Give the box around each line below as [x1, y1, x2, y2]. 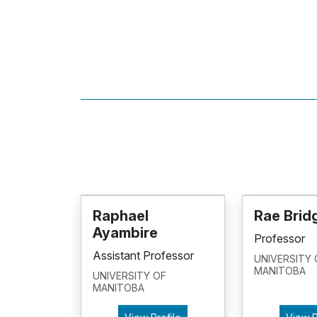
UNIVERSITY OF [93, 269, 166, 282]
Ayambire [93, 224, 158, 241]
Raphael [93, 207, 149, 224]
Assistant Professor [93, 248, 194, 263]
